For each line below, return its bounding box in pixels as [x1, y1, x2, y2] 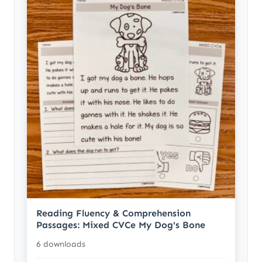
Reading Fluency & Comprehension [36, 208, 191, 219]
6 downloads [36, 239, 85, 250]
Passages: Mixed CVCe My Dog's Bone [36, 219, 205, 231]
